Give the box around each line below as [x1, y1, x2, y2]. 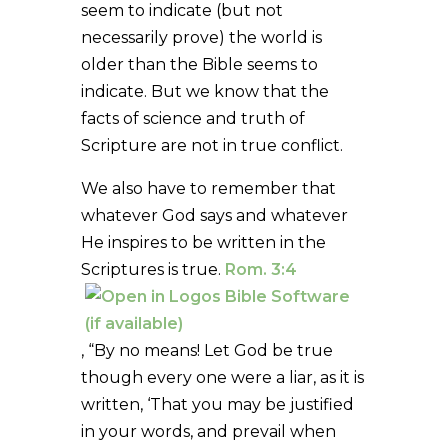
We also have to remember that [80, 178, 336, 198]
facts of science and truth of [80, 108, 305, 128]
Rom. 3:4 [224, 259, 297, 279]
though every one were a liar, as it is [80, 367, 364, 387]
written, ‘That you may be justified [80, 394, 354, 414]
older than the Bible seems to [80, 54, 318, 74]
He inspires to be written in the [80, 232, 326, 252]
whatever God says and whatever [80, 205, 348, 225]
